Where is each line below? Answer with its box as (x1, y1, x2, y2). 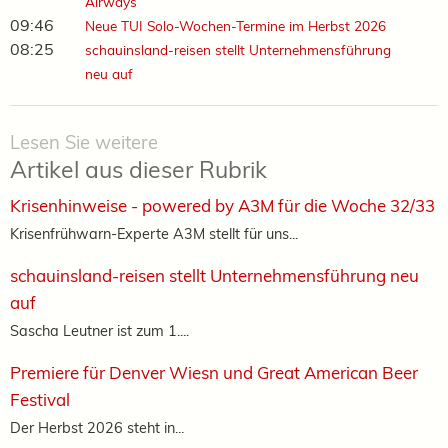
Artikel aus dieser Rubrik (10, 154, 267, 184)
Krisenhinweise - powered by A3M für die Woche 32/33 (10, 194, 435, 216)
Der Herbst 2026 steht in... (10, 417, 184, 437)
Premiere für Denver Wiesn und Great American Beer (10, 361, 418, 383)
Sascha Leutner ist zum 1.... (10, 320, 189, 340)
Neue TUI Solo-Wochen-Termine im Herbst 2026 (84, 16, 386, 34)
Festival (10, 388, 70, 410)
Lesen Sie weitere (10, 130, 158, 154)
